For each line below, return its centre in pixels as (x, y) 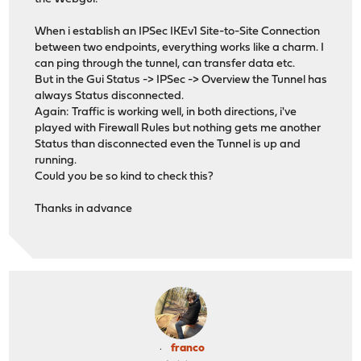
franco (188, 348)
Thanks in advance (84, 210)
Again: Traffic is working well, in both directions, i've (166, 113)
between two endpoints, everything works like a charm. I (180, 48)
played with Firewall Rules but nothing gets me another (178, 129)
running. (56, 161)
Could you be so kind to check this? (124, 177)
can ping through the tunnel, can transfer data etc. (165, 64)
